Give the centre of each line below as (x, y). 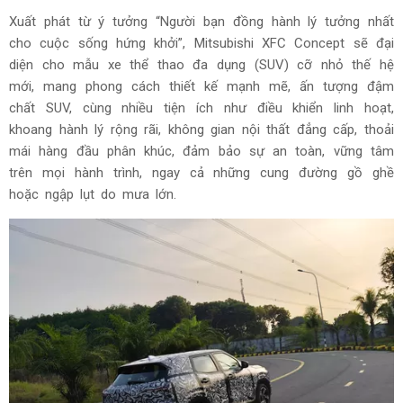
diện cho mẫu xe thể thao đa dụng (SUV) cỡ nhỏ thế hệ (201, 64)
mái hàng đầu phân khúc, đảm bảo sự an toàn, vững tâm (201, 151)
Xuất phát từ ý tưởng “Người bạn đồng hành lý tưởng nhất (201, 21)
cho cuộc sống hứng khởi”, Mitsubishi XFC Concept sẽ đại (201, 43)
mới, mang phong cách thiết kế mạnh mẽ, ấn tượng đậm (201, 86)
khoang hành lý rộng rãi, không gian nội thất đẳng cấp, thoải (201, 129)
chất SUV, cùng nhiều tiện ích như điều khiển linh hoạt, (201, 107)
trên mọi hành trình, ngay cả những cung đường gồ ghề (201, 172)
